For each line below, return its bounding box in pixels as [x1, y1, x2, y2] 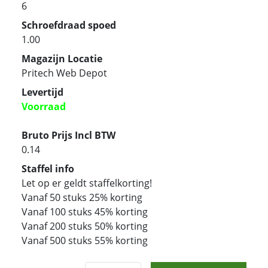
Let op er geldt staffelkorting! [22, 176, 152, 190]
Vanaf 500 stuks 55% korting [22, 233, 148, 247]
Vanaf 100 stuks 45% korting [22, 205, 148, 218]
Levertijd [22, 85, 63, 99]
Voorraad [22, 99, 66, 113]
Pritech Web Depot [22, 66, 107, 80]
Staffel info [22, 162, 74, 175]
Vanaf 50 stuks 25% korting [22, 190, 142, 204]
